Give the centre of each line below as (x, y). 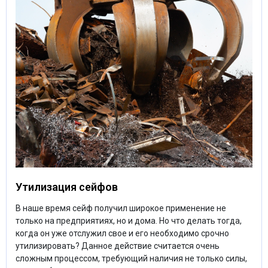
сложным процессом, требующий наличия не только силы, (131, 258)
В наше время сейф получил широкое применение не (121, 208)
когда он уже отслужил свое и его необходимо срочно (122, 233)
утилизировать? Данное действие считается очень (118, 246)
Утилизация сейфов (67, 187)
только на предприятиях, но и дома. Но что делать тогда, (129, 221)
